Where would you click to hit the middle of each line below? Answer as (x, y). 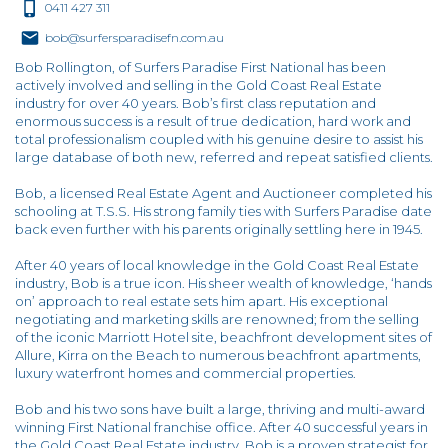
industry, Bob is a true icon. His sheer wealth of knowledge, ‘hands (223, 283)
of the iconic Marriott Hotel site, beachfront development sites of (223, 337)
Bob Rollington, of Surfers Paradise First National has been (200, 67)
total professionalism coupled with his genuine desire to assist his (219, 139)
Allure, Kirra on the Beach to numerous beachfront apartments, (218, 355)
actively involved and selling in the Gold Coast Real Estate (198, 85)
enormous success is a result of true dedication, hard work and (213, 121)
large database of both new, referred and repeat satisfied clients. (224, 157)
